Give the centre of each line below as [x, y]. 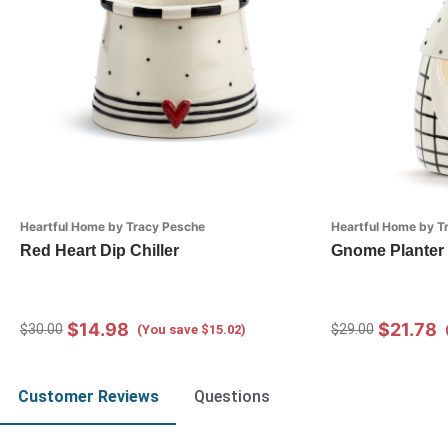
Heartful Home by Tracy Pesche [112, 226]
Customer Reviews [88, 396]
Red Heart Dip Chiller [99, 250]
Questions [231, 396]
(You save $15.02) [191, 329]
